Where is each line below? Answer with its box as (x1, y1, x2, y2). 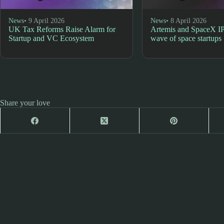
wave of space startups (150, 33, 222, 42)
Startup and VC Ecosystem (8, 33, 94, 42)
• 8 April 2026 (166, 16, 207, 24)
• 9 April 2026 (24, 16, 64, 24)
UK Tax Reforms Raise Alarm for (8, 24, 115, 33)
